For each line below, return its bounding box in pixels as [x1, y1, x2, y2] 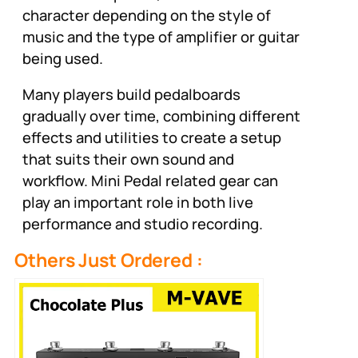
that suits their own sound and [22, 149, 234, 170]
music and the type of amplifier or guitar [22, 26, 300, 47]
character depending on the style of [22, 4, 271, 26]
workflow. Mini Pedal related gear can [22, 170, 278, 192]
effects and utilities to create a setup [22, 127, 281, 149]
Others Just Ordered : [14, 246, 203, 272]
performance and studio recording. [22, 213, 263, 235]
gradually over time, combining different [22, 105, 300, 127]
